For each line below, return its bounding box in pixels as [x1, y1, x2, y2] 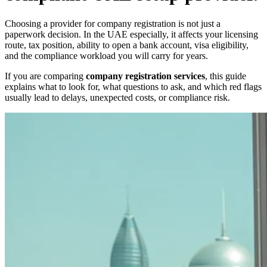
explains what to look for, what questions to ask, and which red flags [5, 81, 262, 92]
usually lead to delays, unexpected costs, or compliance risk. [5, 92, 230, 103]
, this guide [205, 70, 246, 81]
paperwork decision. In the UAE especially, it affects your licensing [5, 29, 258, 39]
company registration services [86, 70, 205, 81]
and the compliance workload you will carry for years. [5, 50, 208, 61]
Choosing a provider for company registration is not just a [5, 18, 221, 29]
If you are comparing [5, 70, 86, 81]
